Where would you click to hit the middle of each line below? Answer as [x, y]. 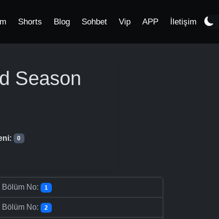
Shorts [30, 22]
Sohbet [94, 22]
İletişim [183, 22]
